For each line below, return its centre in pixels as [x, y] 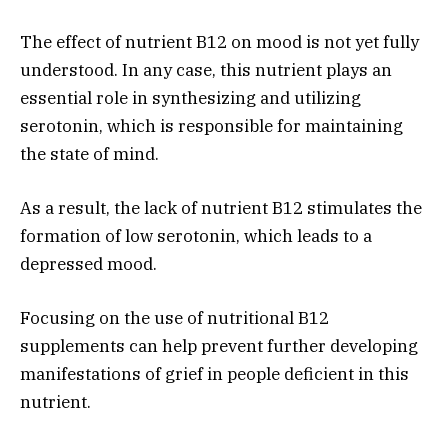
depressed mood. [88, 264]
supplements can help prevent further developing [219, 346]
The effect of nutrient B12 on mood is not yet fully [219, 41]
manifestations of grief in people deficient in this [214, 374]
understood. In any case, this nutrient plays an [206, 69]
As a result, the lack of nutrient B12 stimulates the [221, 208]
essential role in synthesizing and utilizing [190, 97]
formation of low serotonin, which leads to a [196, 236]
